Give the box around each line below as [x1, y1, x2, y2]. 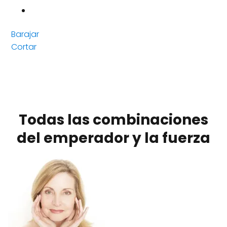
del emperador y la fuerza [17, 128, 210, 148]
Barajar [11, 28, 39, 40]
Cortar [11, 41, 36, 53]
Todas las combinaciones [19, 109, 208, 130]
